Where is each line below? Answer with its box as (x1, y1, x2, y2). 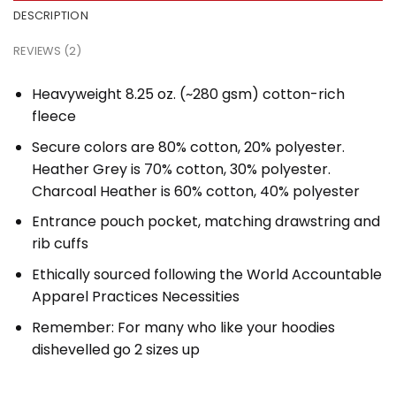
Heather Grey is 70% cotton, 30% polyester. (31, 158, 331, 179)
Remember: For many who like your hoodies (31, 316, 335, 338)
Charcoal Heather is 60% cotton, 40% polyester (31, 180, 360, 202)
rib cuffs (31, 233, 88, 255)
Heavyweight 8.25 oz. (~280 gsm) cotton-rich (31, 84, 345, 105)
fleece (31, 106, 76, 127)
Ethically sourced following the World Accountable (31, 263, 382, 285)
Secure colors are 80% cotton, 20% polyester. (31, 136, 345, 157)
